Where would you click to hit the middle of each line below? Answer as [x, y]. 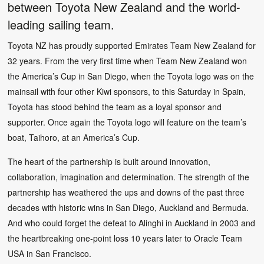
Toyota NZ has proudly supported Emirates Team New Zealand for [132, 45]
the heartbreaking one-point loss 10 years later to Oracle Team [125, 238]
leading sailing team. [61, 24]
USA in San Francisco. [50, 253]
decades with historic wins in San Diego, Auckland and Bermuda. [128, 207]
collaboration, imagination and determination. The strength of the [129, 176]
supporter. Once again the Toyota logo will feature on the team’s [127, 122]
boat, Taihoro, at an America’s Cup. [74, 137]
